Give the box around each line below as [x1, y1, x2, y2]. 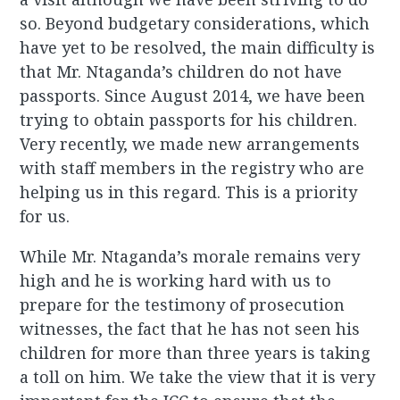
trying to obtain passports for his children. [20, 109, 358, 131]
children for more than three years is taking [20, 342, 371, 364]
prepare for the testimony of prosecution [20, 294, 346, 316]
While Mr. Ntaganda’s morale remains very [20, 246, 361, 268]
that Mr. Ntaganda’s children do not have [20, 61, 343, 83]
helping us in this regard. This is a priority [20, 181, 358, 204]
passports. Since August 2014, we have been [20, 85, 366, 107]
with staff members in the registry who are [20, 157, 365, 179]
